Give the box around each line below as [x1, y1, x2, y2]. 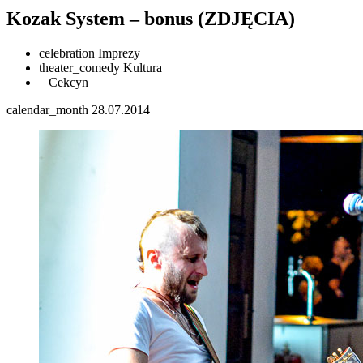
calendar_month [6, 102, 88, 117]
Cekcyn [45, 75, 88, 89]
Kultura [120, 60, 162, 75]
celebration [39, 45, 95, 60]
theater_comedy [39, 60, 120, 75]
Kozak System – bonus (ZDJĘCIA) [6, 7, 295, 29]
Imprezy [95, 45, 140, 60]
